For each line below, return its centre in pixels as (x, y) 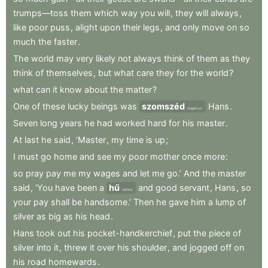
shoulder (149, 247)
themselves (69, 73)
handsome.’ (108, 202)
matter (139, 89)
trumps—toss (41, 13)
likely (106, 58)
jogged (204, 247)
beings (104, 106)
